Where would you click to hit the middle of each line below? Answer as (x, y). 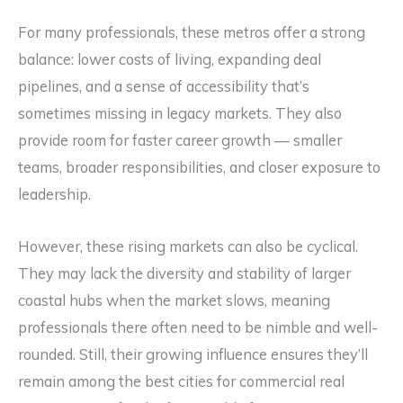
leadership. (54, 194)
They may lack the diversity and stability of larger (184, 274)
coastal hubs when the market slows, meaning (174, 301)
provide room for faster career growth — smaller (180, 140)
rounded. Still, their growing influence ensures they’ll (193, 355)
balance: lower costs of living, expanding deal (170, 59)
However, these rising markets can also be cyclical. (188, 247)
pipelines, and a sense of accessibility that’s (164, 86)
